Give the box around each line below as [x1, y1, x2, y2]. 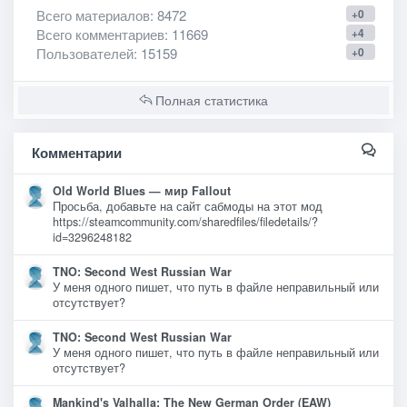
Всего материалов [36, 5, 150, 25]
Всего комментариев [36, 25, 164, 45]
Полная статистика [152, 91, 268, 110]
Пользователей [36, 44, 134, 64]
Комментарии [32, 143, 122, 164]
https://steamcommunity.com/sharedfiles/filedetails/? [53, 213, 318, 231]
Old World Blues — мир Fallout [53, 183, 231, 200]
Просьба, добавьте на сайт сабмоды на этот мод [53, 198, 323, 215]
